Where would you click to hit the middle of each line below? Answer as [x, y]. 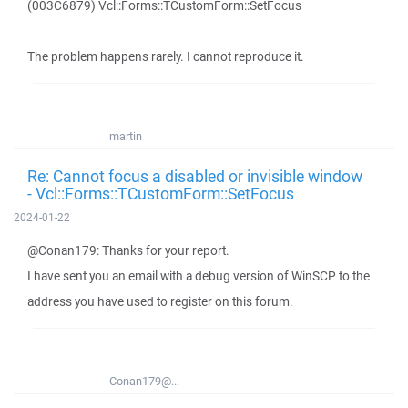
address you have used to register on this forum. [160, 301]
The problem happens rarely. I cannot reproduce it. [166, 56]
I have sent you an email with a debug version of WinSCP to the [199, 276]
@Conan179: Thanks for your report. [128, 250]
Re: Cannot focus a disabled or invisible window [195, 176]
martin [126, 136]
